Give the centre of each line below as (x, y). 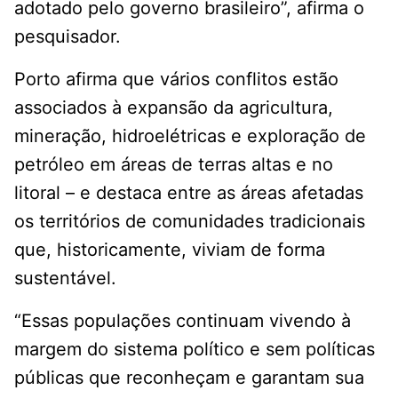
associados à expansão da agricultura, (174, 108)
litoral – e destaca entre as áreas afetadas (189, 193)
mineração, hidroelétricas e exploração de (190, 136)
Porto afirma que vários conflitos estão (176, 80)
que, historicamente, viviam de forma (170, 250)
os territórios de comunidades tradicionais (190, 222)
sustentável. (65, 279)
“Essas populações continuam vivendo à (183, 321)
